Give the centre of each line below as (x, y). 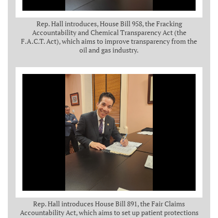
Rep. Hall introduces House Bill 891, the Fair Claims (109, 204)
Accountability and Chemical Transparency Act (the (109, 33)
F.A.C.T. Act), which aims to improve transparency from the (109, 41)
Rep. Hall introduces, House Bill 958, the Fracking (109, 24)
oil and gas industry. (109, 50)
